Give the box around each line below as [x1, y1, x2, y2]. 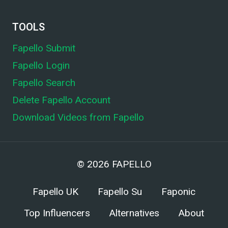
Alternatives [109, 206, 159, 220]
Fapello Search [12, 77, 75, 89]
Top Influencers [24, 206, 90, 220]
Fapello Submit [12, 42, 75, 54]
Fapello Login [12, 60, 70, 72]
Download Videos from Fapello [12, 111, 144, 123]
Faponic [161, 185, 195, 199]
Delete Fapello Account [12, 94, 110, 106]
